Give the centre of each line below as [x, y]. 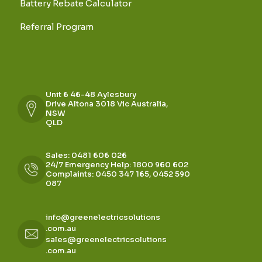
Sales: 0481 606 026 [86, 156]
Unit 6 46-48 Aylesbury [91, 95]
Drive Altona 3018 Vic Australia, [107, 104]
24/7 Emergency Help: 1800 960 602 [117, 165]
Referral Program [57, 27]
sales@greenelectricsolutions [106, 240]
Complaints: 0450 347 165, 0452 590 [118, 174]
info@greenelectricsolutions [103, 218]
